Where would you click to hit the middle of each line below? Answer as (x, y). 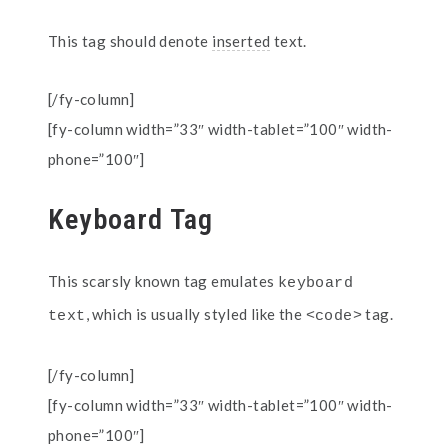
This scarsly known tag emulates (163, 281)
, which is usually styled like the (195, 314)
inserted (241, 41)
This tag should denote (130, 41)
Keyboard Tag (131, 219)
